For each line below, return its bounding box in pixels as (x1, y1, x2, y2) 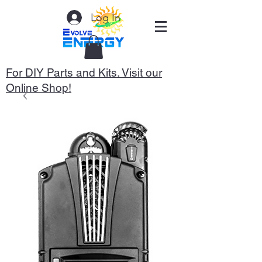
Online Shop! (6, 81, 71, 94)
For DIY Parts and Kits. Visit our (6, 65, 162, 79)
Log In (90, 11, 120, 24)
